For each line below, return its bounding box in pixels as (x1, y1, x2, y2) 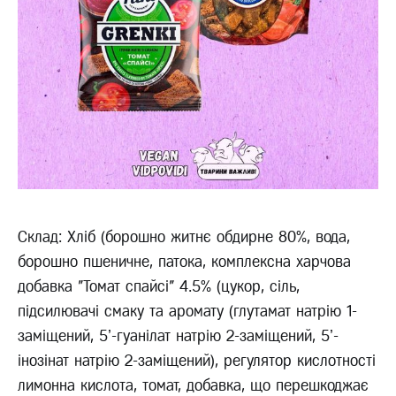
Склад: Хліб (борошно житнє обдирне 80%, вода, (18, 229, 350, 246)
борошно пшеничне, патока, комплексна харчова (18, 254, 351, 270)
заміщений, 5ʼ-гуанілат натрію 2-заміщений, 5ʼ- (18, 328, 339, 345)
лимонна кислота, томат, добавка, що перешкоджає (18, 377, 369, 394)
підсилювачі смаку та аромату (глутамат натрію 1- (18, 303, 357, 320)
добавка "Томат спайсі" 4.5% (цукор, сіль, (18, 278, 300, 295)
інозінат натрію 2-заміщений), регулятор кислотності (18, 353, 376, 369)
